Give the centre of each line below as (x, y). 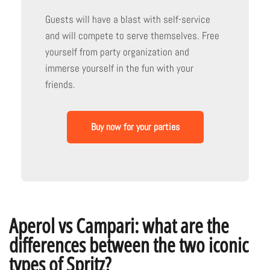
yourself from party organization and (117, 52)
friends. (60, 84)
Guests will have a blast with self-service (128, 19)
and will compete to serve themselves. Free (132, 35)
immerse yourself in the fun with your (119, 68)
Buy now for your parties (135, 127)
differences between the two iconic (129, 245)
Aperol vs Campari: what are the (119, 225)
